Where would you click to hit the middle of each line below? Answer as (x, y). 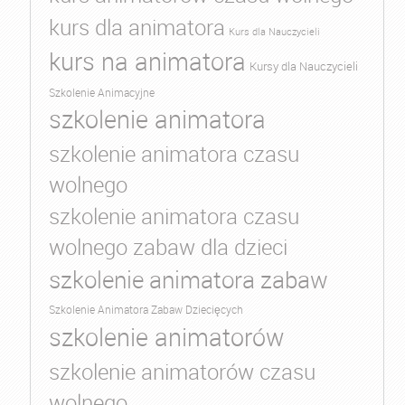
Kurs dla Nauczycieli (274, 32)
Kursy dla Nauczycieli (303, 67)
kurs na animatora (147, 61)
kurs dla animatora (137, 27)
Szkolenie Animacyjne (101, 93)
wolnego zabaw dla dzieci (168, 247)
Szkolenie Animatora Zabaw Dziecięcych (146, 310)
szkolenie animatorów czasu (182, 372)
